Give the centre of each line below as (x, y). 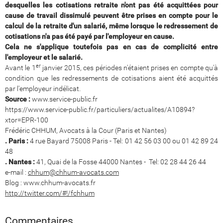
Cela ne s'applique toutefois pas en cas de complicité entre (111, 47)
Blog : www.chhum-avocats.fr (50, 182)
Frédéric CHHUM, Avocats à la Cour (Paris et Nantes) (86, 130)
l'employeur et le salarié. (44, 57)
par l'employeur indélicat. (43, 88)
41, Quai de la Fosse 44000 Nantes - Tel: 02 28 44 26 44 (120, 162)
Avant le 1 (20, 67)
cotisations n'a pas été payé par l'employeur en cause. (90, 36)
